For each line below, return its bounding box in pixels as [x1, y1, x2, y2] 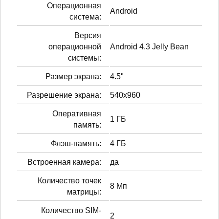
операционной [48, 42, 101, 51]
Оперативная [52, 109, 101, 118]
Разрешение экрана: [27, 90, 101, 99]
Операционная [47, 1, 101, 10]
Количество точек [38, 176, 101, 185]
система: [69, 12, 101, 21]
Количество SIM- [41, 206, 101, 215]
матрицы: [67, 187, 101, 196]
